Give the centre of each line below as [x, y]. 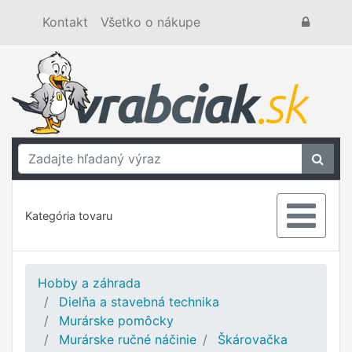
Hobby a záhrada [89, 283]
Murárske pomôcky [116, 321]
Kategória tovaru [69, 216]
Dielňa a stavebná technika [139, 302]
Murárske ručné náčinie [128, 339]
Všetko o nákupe [150, 22]
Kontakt [65, 22]
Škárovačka [253, 339]
